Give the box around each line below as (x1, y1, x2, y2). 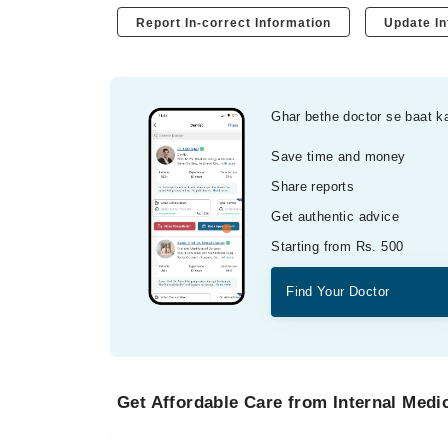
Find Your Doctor (286, 283, 390, 299)
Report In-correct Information (136, 15, 332, 30)
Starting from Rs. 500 (271, 238, 404, 254)
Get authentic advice (271, 208, 399, 224)
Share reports (271, 178, 355, 194)
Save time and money (271, 148, 406, 164)
